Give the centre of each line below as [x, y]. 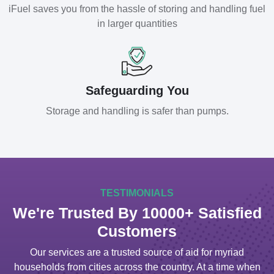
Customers [137, 231]
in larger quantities [137, 24]
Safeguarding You [137, 90]
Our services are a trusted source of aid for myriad [137, 252]
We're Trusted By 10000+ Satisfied [137, 213]
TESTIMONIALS [137, 193]
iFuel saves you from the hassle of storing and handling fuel [137, 9]
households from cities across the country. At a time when [137, 267]
